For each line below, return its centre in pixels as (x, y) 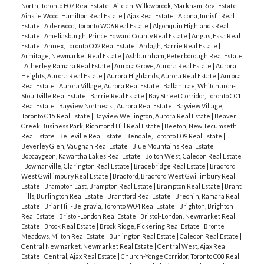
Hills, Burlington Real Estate (62, 196)
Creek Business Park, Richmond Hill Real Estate (91, 126)
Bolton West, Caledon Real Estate (193, 156)
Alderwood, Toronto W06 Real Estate (97, 25)
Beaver (225, 115)
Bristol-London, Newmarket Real (187, 216)
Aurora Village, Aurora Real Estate (109, 85)
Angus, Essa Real (216, 35)
